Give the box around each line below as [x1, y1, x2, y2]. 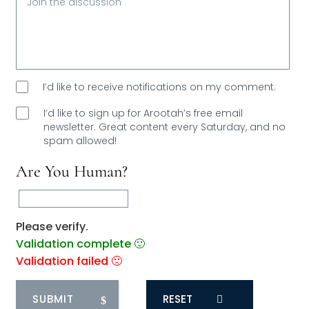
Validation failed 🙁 [16, 253, 123, 270]
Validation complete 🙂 [16, 236, 146, 252]
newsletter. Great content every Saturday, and [43, 120, 273, 134]
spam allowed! [43, 134, 117, 148]
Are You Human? [16, 161, 128, 182]
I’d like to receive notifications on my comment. [43, 80, 277, 94]
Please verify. [16, 219, 89, 235]
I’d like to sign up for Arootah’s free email [43, 106, 243, 121]
